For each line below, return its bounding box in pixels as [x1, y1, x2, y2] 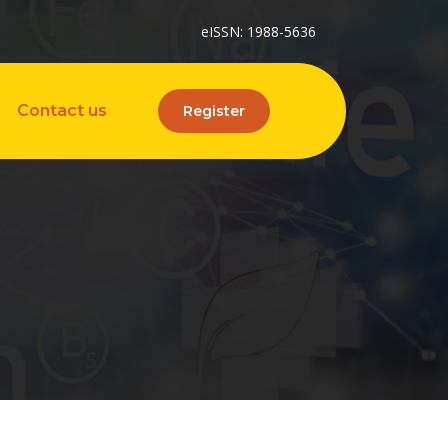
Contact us [16, 101, 107, 120]
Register [182, 102, 245, 120]
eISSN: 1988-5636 [201, 22, 316, 41]
